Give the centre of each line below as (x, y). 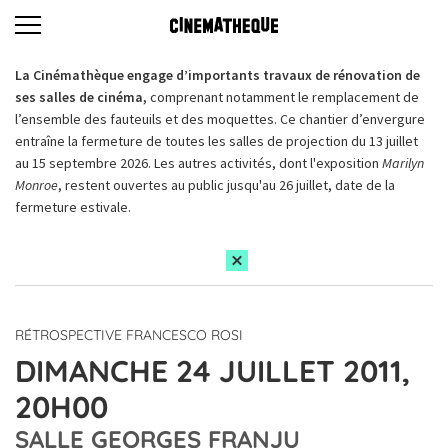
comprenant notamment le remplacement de (284, 97)
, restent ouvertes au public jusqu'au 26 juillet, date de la (226, 185)
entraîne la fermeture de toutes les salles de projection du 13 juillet (216, 141)
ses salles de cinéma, (82, 97)
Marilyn (403, 163)
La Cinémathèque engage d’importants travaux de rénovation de (217, 75)
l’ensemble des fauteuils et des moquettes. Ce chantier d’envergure (220, 119)
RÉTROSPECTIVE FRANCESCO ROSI (129, 335)
